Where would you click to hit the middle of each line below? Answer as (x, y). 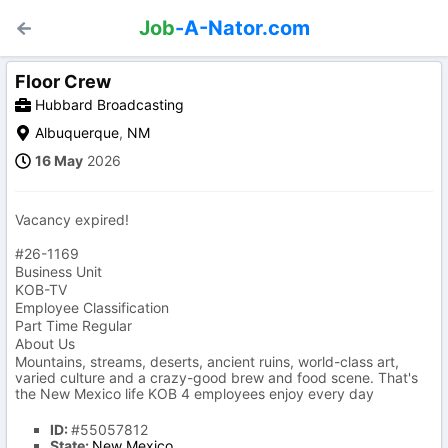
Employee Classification (92, 307)
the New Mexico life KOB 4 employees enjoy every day (194, 393)
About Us (45, 343)
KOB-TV (41, 289)
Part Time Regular (73, 325)
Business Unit (58, 271)
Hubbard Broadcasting (109, 104)
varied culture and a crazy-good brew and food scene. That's (216, 377)
